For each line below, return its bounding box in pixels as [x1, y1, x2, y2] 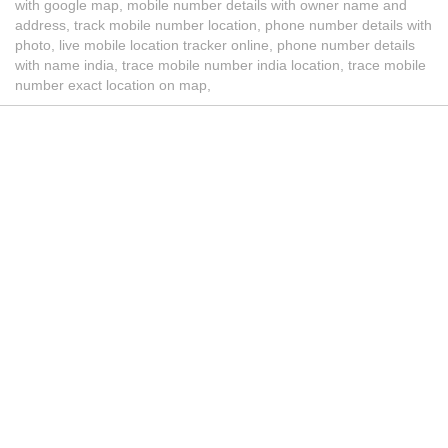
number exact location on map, [15, 77, 211, 94]
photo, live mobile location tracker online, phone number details [15, 37, 415, 54]
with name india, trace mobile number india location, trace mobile [15, 57, 426, 74]
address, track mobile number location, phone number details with [15, 17, 432, 34]
